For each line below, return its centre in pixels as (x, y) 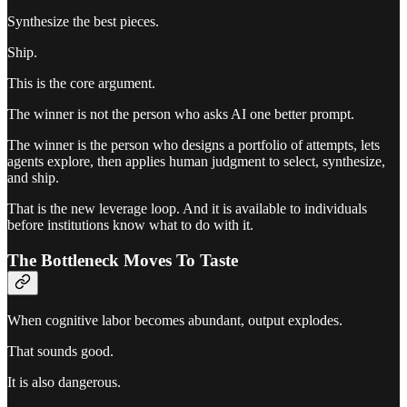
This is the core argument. (81, 84)
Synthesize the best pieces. (83, 22)
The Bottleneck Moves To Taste (123, 261)
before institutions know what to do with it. (130, 225)
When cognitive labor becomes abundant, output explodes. (175, 320)
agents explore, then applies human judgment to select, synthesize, (196, 162)
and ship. (33, 178)
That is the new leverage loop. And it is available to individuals (187, 209)
